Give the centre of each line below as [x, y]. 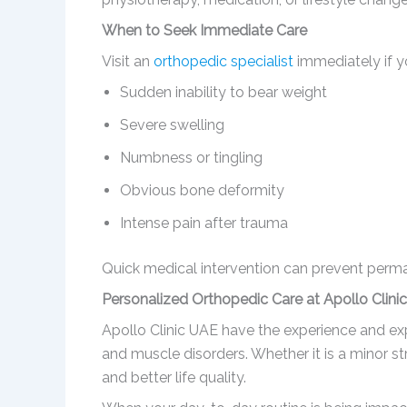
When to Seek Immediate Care [204, 31]
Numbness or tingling [191, 158]
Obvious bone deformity [202, 191]
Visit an [128, 62]
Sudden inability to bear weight [223, 93]
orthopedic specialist [223, 62]
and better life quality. [174, 378]
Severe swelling [172, 125]
